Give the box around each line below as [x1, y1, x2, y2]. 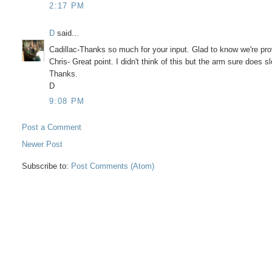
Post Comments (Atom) [71, 161, 155, 171]
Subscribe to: [22, 161, 72, 171]
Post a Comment [22, 123, 82, 132]
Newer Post [22, 140, 63, 149]
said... [55, 29, 80, 38]
